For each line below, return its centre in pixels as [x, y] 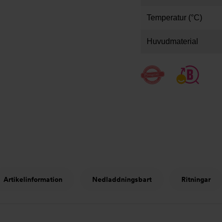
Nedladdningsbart [122, 179]
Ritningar [196, 179]
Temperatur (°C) [174, 18]
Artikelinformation [33, 179]
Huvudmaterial [172, 41]
